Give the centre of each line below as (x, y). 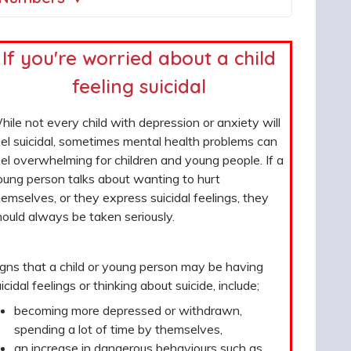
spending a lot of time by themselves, (118, 329)
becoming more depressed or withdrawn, (128, 310)
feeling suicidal (139, 86)
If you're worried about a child (139, 58)
